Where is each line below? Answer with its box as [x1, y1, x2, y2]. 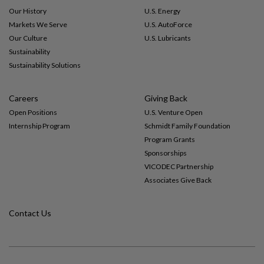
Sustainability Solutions [9, 61, 81, 70]
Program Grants [144, 135, 195, 144]
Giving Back [144, 93, 187, 103]
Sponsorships [144, 148, 187, 157]
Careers [9, 93, 38, 103]
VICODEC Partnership [144, 162, 213, 171]
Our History [9, 6, 47, 15]
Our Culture [9, 34, 47, 42]
